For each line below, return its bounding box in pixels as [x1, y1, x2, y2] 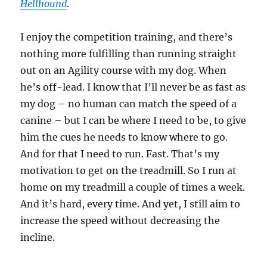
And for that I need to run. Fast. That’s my [20, 147, 220, 160]
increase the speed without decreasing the [20, 214, 221, 226]
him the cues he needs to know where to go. [20, 131, 228, 143]
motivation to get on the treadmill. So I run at [20, 164, 237, 176]
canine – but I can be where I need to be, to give [20, 114, 247, 126]
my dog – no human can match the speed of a [20, 97, 237, 110]
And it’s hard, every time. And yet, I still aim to [20, 197, 241, 210]
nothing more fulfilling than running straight [20, 47, 237, 60]
